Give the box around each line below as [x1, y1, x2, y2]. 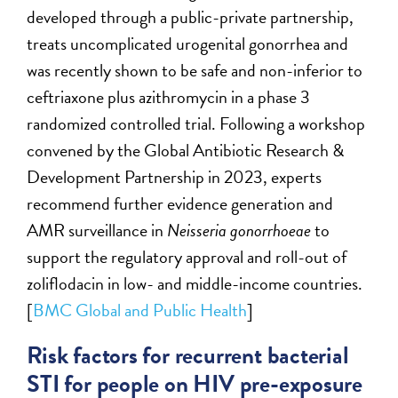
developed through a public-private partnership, [27, 3, 354, 30]
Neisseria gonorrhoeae [167, 216, 312, 243]
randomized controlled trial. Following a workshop [27, 109, 366, 137]
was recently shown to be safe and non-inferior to [27, 56, 363, 84]
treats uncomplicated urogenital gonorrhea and [27, 29, 349, 57]
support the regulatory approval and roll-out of [27, 243, 347, 270]
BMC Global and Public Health [33, 296, 248, 323]
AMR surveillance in [27, 216, 168, 243]
